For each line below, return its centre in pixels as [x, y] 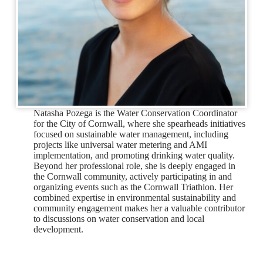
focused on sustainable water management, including [131, 134]
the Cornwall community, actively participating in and [132, 177]
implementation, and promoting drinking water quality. [134, 156]
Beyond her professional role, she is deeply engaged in [134, 166]
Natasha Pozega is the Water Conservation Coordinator [135, 113]
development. [58, 230]
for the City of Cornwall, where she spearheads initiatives [139, 124]
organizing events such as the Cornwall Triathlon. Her [133, 187]
